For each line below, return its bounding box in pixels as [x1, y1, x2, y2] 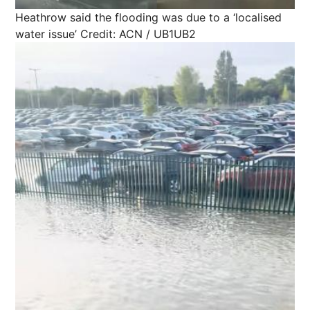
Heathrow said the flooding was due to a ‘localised [15, 10, 282, 25]
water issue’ [15, 27, 77, 42]
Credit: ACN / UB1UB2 [80, 27, 196, 42]
